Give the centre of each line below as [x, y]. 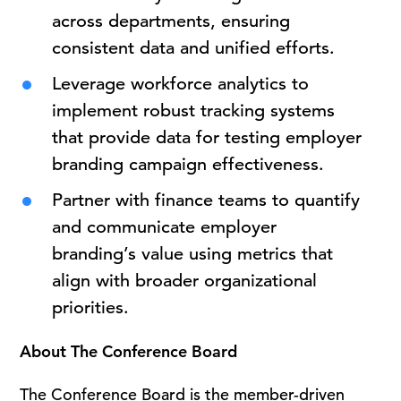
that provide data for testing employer [207, 137]
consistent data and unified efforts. [194, 48]
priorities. [91, 307]
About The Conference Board [129, 351]
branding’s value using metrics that [193, 254]
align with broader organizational [185, 281]
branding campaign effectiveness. [188, 164]
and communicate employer [165, 227]
